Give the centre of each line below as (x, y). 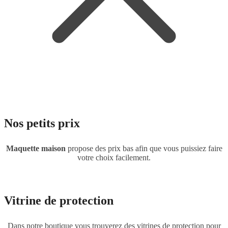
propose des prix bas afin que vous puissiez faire (144, 149)
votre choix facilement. (114, 158)
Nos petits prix (42, 123)
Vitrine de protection (59, 201)
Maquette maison (36, 149)
